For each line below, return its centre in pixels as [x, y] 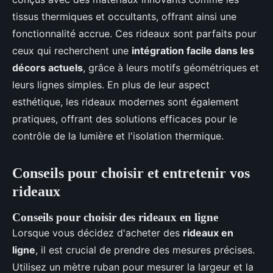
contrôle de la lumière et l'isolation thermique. [118, 136]
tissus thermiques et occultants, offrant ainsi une [124, 17]
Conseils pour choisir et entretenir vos [131, 173]
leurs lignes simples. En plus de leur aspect [111, 85]
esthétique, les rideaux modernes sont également [126, 102]
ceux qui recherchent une [72, 51]
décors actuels [48, 68]
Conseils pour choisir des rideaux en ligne [115, 218]
